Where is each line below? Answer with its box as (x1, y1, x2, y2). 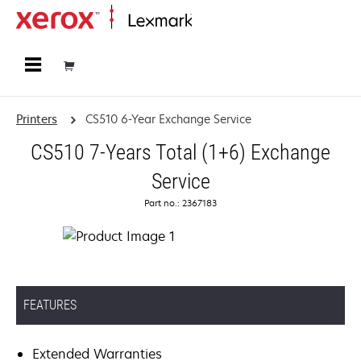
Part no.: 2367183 (144, 197, 217, 209)
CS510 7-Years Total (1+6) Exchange (31, 140, 330, 164)
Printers (16, 111, 57, 127)
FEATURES (23, 297, 77, 313)
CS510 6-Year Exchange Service (85, 111, 251, 127)
